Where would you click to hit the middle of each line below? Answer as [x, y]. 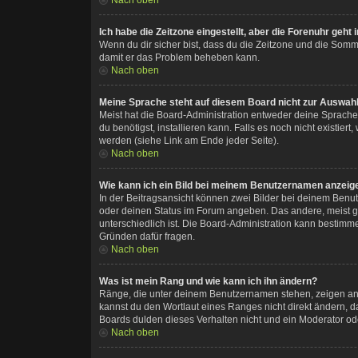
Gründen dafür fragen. [147, 236]
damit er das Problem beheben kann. [180, 57]
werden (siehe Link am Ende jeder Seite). [189, 140]
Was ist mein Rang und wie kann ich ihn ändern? [209, 281]
